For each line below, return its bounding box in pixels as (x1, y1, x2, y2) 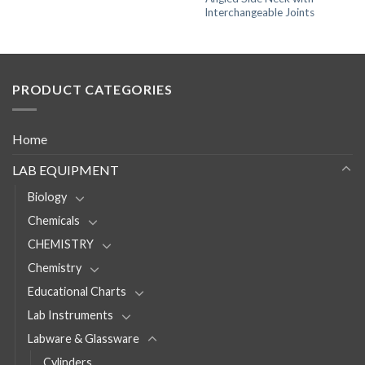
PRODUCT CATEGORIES (12, 81, 173, 98)
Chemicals (28, 213, 80, 227)
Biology (28, 189, 67, 204)
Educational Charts (28, 284, 126, 298)
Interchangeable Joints (204, 6, 314, 20)
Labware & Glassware (28, 331, 139, 345)
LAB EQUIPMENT (12, 161, 119, 178)
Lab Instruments (28, 307, 113, 322)
